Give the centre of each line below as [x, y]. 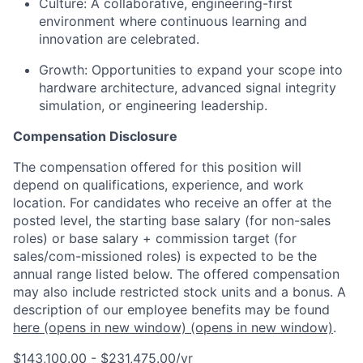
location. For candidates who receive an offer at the [172, 202]
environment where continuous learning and [173, 21]
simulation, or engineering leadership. [153, 105]
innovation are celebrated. [119, 38]
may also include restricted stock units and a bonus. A [179, 291]
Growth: [63, 69]
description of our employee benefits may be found [171, 309]
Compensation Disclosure [95, 136]
